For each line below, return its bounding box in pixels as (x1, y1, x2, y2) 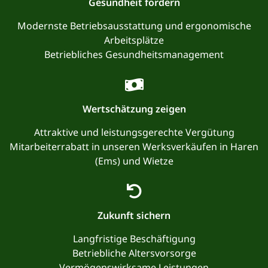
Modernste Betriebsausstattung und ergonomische (17, 19, 251, 32)
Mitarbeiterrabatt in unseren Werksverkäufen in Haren (10, 139, 258, 153)
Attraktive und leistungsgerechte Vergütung (33, 125, 234, 139)
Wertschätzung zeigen (82, 102, 186, 115)
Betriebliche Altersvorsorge (72, 246, 196, 260)
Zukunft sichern (98, 208, 170, 222)
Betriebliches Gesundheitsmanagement (44, 47, 224, 61)
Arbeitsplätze (104, 33, 164, 47)
